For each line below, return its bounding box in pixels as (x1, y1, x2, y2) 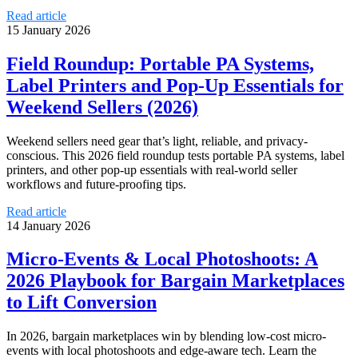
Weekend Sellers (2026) (6, 96, 198, 117)
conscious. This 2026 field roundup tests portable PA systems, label (6, 148, 344, 162)
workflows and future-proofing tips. (6, 177, 186, 191)
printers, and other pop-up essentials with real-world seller (6, 162, 297, 177)
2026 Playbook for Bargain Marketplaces (6, 270, 344, 292)
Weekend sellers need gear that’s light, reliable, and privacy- (6, 133, 308, 148)
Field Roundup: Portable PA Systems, (6, 53, 314, 74)
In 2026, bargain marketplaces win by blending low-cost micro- (6, 329, 326, 344)
